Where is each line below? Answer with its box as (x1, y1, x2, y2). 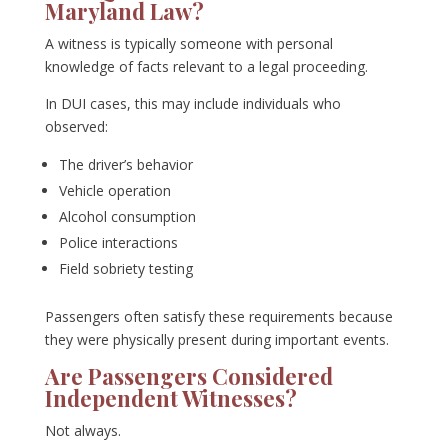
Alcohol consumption (58, 207, 196, 227)
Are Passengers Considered (44, 361, 333, 392)
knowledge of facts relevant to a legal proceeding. (44, 57, 368, 77)
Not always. (44, 421, 121, 441)
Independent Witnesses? (44, 383, 297, 414)
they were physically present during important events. (44, 330, 389, 350)
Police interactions (58, 233, 178, 253)
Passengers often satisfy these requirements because (44, 307, 393, 327)
